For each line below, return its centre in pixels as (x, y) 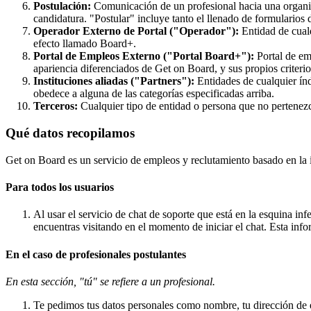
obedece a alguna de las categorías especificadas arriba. (154, 94)
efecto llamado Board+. (85, 44)
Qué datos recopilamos (70, 133)
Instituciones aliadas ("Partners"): (114, 81)
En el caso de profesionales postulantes (96, 254)
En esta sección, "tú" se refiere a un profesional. (110, 281)
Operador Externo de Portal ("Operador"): (136, 31)
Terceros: (56, 106)
